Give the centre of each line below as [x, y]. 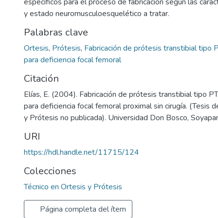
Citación [41, 79]
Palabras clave [56, 32]
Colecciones [50, 171]
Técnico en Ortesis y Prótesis [73, 187]
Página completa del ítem [82, 209]
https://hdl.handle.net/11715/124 [82, 152]
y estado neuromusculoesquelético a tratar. [97, 14]
